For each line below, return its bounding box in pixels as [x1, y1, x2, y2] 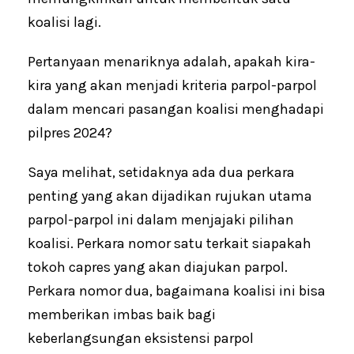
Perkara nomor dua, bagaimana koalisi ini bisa [28, 282, 326, 300]
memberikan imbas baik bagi [28, 306, 216, 324]
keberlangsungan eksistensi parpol [28, 330, 254, 348]
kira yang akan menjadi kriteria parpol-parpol [28, 77, 317, 95]
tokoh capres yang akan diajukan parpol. [28, 258, 288, 277]
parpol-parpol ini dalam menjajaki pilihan [28, 211, 294, 229]
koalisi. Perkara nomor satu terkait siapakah [28, 235, 311, 253]
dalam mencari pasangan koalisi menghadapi [28, 100, 324, 119]
